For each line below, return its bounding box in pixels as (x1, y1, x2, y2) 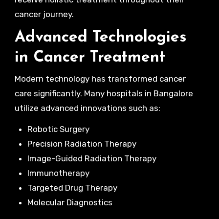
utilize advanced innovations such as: (14, 103, 160, 113)
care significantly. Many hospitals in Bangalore (14, 88, 193, 98)
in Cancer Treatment (14, 50, 165, 66)
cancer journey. (14, 9, 74, 19)
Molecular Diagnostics (27, 197, 112, 207)
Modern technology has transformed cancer (14, 73, 186, 84)
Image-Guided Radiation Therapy (27, 153, 156, 163)
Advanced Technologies (14, 30, 186, 45)
